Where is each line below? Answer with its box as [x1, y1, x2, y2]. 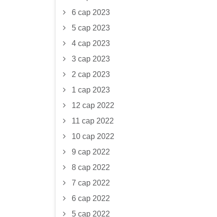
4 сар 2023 [71, 39, 110, 47]
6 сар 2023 [71, 8, 110, 16]
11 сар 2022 [71, 117, 114, 125]
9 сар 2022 [71, 148, 110, 156]
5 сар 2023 [71, 24, 110, 32]
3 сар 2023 [71, 55, 110, 63]
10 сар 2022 [71, 132, 114, 140]
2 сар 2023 [71, 70, 110, 78]
